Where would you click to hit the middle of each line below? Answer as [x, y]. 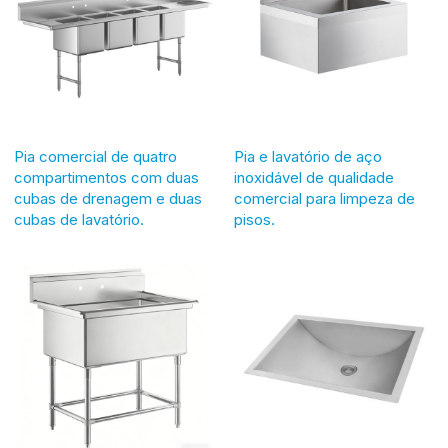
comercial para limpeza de [324, 198]
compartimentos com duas [107, 177]
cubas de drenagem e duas [108, 198]
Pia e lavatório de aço [308, 156]
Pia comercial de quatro [96, 156]
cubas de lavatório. [79, 219]
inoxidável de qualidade [314, 177]
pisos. [254, 219]
